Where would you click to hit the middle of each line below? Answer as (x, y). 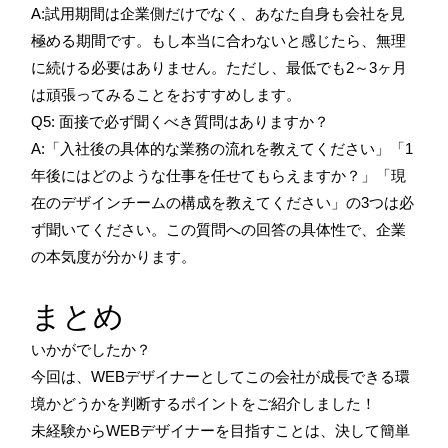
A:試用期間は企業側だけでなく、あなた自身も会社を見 (218, 13)
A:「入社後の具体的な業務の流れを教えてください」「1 (222, 148)
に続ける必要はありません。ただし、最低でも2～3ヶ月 (219, 67)
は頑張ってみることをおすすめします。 (166, 94)
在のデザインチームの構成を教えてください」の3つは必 (222, 202)
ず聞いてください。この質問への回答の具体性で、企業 (218, 229)
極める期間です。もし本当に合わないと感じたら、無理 (218, 40)
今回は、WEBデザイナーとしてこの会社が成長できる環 (220, 376)
